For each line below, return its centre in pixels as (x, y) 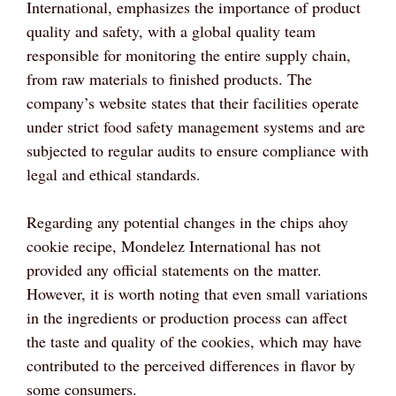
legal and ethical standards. (114, 175)
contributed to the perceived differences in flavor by (191, 366)
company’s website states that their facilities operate (193, 103)
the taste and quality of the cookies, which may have (194, 342)
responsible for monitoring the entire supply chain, (189, 55)
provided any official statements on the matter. (174, 270)
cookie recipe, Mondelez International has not (174, 246)
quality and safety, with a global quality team (171, 31)
